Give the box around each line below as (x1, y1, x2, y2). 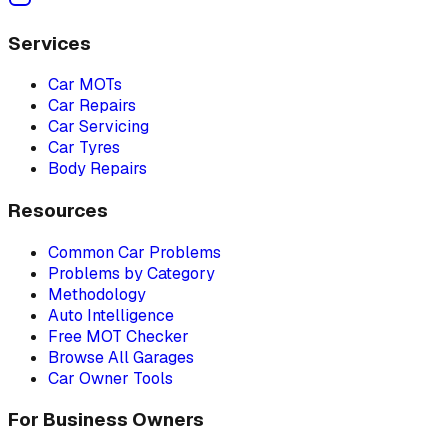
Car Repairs (48, 95, 136, 117)
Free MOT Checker (48, 325, 189, 347)
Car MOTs (48, 74, 122, 96)
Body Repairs (48, 158, 147, 180)
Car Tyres (48, 137, 120, 159)
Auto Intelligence (48, 304, 174, 326)
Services (8, 30, 91, 56)
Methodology (48, 283, 146, 305)
